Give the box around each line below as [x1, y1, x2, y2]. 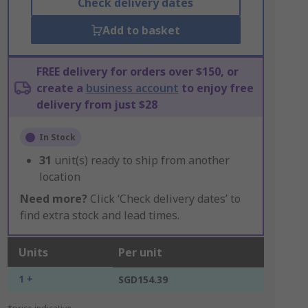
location [38, 169, 80, 184]
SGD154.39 [118, 273, 168, 286]
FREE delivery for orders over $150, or [36, 64, 239, 79]
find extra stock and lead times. [19, 208, 179, 223]
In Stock [38, 131, 76, 143]
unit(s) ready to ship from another [54, 153, 230, 168]
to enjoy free [178, 80, 254, 96]
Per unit [118, 245, 162, 260]
